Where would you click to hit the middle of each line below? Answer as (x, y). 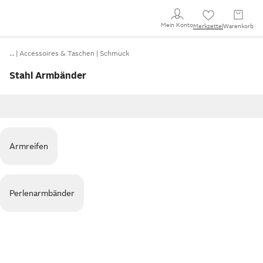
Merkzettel (208, 26)
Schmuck (114, 53)
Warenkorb (238, 26)
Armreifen (29, 146)
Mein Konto (177, 25)
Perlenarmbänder (42, 193)
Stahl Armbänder (48, 76)
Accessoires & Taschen (57, 53)
